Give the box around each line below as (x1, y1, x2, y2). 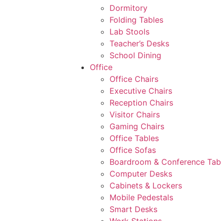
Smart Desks (110, 204, 157, 214)
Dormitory (110, 3, 147, 13)
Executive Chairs (110, 86, 172, 96)
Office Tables (110, 133, 159, 143)
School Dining (110, 50, 161, 60)
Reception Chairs (110, 98, 173, 108)
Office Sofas (110, 145, 156, 155)
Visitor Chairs (110, 110, 160, 119)
